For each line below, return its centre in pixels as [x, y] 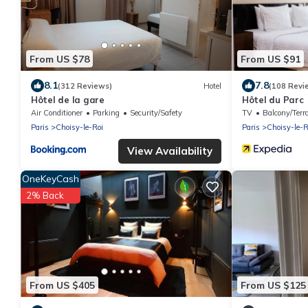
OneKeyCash [51, 179]
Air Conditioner [57, 113]
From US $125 [273, 285]
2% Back [45, 196]
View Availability [170, 151]
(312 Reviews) [85, 86]
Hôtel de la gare [68, 100]
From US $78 [59, 59]
